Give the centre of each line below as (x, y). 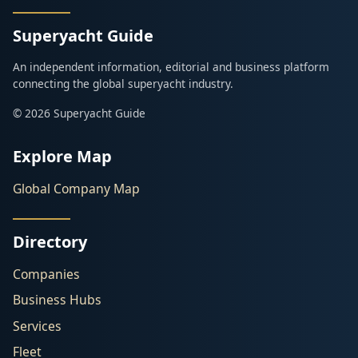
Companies (46, 274)
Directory (50, 242)
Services (37, 326)
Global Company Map (76, 189)
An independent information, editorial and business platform (171, 67)
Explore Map (62, 157)
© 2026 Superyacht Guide (79, 113)
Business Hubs (57, 300)
